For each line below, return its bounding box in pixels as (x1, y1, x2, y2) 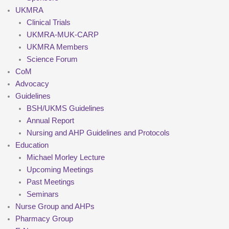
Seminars (26, 190, 59, 199)
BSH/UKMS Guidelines (26, 104, 104, 113)
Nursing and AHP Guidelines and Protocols (26, 129, 170, 138)
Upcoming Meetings (26, 166, 94, 174)
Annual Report (26, 117, 74, 125)
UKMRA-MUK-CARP (26, 31, 99, 39)
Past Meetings (26, 178, 75, 187)
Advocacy (15, 80, 49, 88)
